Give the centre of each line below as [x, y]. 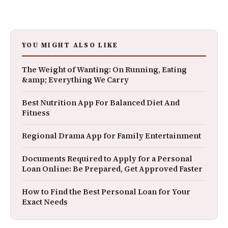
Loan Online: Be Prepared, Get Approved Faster [112, 169]
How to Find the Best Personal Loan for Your [106, 192]
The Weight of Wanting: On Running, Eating [104, 69]
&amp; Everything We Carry [75, 80]
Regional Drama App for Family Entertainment [111, 136]
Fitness [36, 113]
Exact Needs [45, 202]
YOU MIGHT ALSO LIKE [70, 45]
